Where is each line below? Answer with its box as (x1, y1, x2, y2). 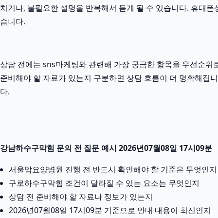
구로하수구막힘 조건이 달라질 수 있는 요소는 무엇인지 (9, 178, 200, 189)
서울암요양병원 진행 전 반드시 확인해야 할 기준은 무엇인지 (9, 164, 217, 175)
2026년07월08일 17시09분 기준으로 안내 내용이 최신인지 (9, 205, 211, 216)
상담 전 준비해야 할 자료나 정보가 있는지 (9, 191, 153, 202)
